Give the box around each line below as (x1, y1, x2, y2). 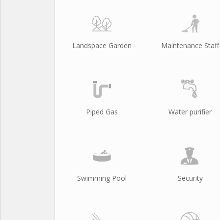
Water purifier (168, 107, 212, 116)
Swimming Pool (77, 173, 127, 183)
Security (177, 173, 203, 183)
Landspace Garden (72, 41, 132, 50)
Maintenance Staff (161, 41, 219, 50)
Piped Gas (85, 107, 118, 116)
